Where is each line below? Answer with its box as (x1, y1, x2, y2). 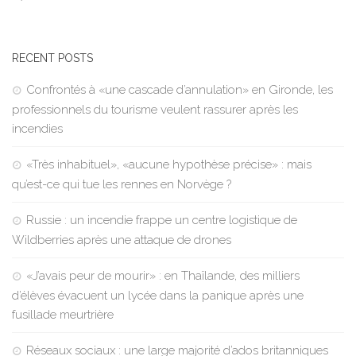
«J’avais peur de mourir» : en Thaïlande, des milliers (26, 269, 300, 284)
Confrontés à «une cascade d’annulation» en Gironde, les (26, 83, 333, 98)
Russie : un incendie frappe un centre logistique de (26, 213, 297, 228)
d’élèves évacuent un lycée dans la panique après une (12, 288, 304, 304)
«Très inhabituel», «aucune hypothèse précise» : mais (26, 157, 311, 172)
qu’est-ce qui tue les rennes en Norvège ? (12, 177, 231, 192)
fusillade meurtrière (12, 308, 114, 323)
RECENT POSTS (12, 52, 93, 65)
